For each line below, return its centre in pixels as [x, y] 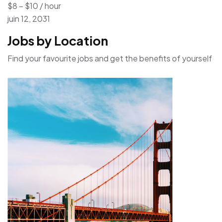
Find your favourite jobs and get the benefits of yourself [110, 58]
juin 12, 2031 [29, 18]
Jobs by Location [58, 40]
